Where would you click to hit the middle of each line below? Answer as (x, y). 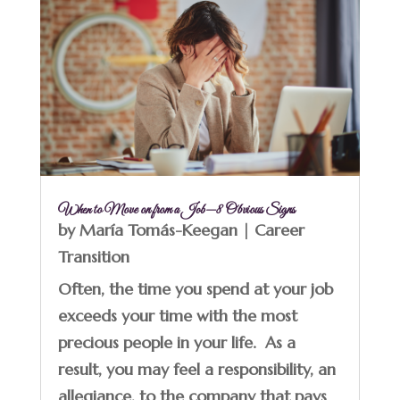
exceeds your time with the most (177, 316)
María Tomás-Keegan (158, 230)
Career (279, 230)
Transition (93, 257)
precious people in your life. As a (176, 343)
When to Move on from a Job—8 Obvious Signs (176, 210)
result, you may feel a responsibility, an (196, 370)
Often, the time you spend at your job (195, 289)
